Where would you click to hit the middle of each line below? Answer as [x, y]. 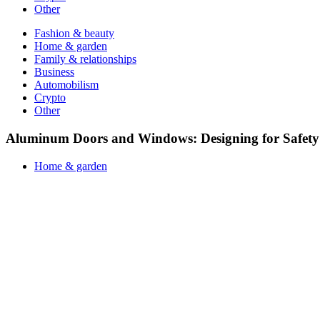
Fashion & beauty [74, 34]
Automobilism [66, 85]
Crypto [50, 98]
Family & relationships [85, 59]
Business [54, 72]
